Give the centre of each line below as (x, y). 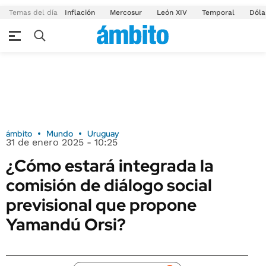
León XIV (172, 12)
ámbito (19, 134)
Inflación (80, 12)
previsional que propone (101, 205)
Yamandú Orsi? (66, 224)
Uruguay (103, 134)
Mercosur (126, 12)
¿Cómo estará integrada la (110, 166)
